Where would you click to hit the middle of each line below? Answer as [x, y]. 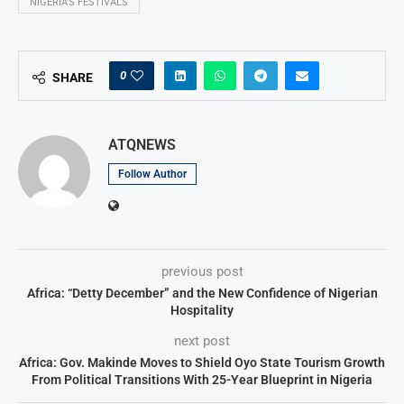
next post [202, 341]
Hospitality [202, 311]
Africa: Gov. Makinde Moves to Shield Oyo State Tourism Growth [202, 363]
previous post [202, 272]
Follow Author [152, 174]
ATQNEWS [142, 145]
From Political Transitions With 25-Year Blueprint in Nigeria [202, 380]
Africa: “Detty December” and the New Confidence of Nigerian [202, 294]
